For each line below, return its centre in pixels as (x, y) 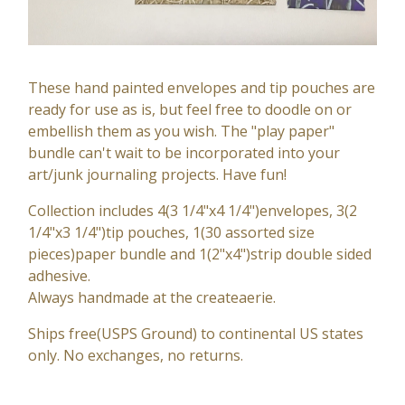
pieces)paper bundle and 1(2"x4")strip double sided (200, 254)
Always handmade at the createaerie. (152, 298)
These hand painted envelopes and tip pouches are (202, 88)
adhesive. (60, 276)
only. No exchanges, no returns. (136, 356)
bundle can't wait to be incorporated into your (184, 153)
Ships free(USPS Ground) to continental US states (196, 334)
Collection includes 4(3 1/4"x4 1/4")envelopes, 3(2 (193, 211)
